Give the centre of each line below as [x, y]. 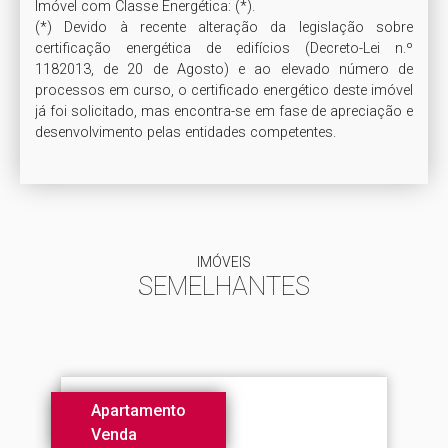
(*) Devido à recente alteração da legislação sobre [224, 27]
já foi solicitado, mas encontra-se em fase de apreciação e [224, 111]
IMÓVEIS [224, 261]
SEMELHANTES [224, 285]
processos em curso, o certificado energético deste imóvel [224, 90]
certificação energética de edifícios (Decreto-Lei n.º [224, 48]
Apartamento [138, 410]
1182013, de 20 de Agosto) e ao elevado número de [224, 69]
